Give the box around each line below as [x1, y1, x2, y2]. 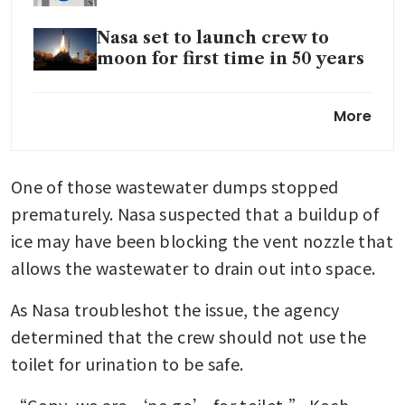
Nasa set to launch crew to [97, 27, 329, 48]
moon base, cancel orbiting [97, 112, 336, 133]
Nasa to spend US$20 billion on [97, 91, 370, 112]
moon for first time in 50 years [97, 48, 364, 69]
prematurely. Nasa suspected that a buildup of [11, 201, 380, 225]
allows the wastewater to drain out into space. [11, 255, 376, 279]
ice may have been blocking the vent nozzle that [11, 228, 393, 252]
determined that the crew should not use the [11, 324, 367, 348]
